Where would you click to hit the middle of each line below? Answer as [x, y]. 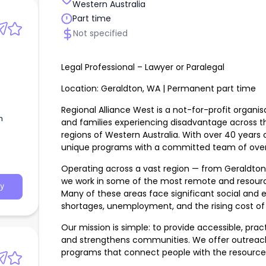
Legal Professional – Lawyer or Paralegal [143, 67]
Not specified [100, 34]
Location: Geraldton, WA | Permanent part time [159, 89]
